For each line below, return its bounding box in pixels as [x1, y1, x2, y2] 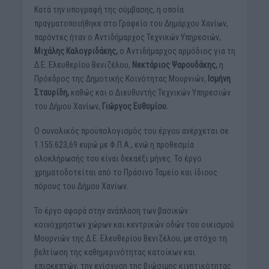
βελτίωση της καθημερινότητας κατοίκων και [34, 247, 195, 258]
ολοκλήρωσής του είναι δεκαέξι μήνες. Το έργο [34, 154, 202, 164]
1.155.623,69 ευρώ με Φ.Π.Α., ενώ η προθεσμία [34, 140, 194, 150]
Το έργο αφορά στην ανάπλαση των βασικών [34, 206, 188, 216]
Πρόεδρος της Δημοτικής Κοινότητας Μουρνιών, [34, 74, 208, 84]
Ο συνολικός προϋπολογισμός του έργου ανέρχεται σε [34, 126, 229, 136]
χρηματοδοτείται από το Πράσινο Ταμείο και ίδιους [34, 168, 217, 178]
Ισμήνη [207, 74, 231, 84]
